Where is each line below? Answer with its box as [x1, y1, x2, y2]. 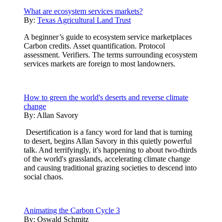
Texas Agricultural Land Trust [37, 15, 131, 24]
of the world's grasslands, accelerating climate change [24, 154, 190, 163]
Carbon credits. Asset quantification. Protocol [24, 41, 165, 50]
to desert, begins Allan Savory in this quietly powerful [24, 136, 192, 145]
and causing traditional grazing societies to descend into [24, 163, 197, 172]
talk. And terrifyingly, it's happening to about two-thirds [24, 145, 197, 154]
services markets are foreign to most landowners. [24, 59, 175, 68]
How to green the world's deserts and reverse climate [24, 93, 188, 102]
